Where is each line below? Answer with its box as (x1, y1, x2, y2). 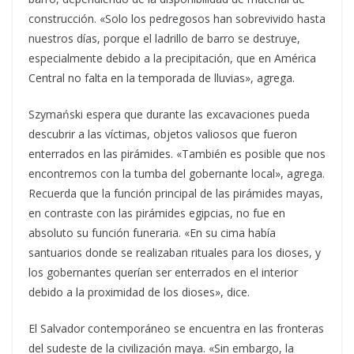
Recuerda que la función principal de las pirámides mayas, (28, 186, 323, 201)
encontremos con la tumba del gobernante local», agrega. (28, 166, 325, 181)
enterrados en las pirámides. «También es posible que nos (28, 146, 326, 161)
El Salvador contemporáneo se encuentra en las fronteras (28, 321, 324, 336)
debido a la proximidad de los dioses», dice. (28, 284, 250, 299)
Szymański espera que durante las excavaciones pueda (28, 107, 310, 122)
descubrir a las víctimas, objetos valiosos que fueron (28, 126, 297, 141)
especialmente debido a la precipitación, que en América (28, 51, 316, 66)
